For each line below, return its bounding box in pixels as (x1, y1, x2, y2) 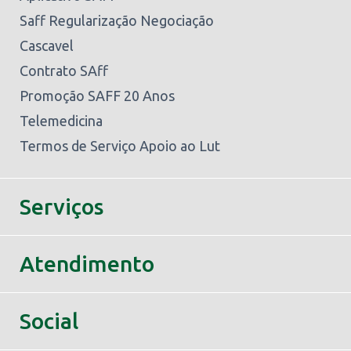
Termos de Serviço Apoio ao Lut (20, 138, 220, 154)
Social (20, 309, 78, 333)
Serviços (20, 194, 103, 219)
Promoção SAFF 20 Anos (20, 88, 175, 103)
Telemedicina (20, 113, 103, 128)
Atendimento (20, 251, 154, 276)
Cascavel (20, 38, 74, 53)
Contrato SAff (20, 63, 108, 78)
